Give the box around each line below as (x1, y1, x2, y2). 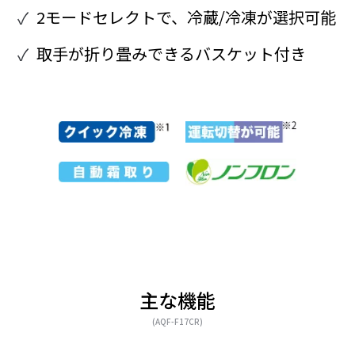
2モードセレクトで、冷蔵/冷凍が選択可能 (36, 6, 337, 29)
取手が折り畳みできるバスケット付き (36, 42, 307, 66)
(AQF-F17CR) (152, 315, 203, 327)
